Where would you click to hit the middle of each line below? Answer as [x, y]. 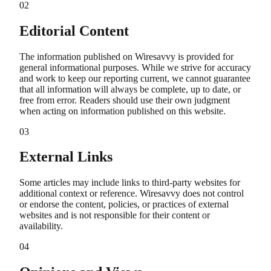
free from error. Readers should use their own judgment [125, 100]
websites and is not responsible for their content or [115, 215]
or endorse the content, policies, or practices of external [124, 204]
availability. [41, 226]
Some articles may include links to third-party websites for [130, 183]
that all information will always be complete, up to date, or [130, 89]
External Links [66, 157]
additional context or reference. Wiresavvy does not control [132, 194]
